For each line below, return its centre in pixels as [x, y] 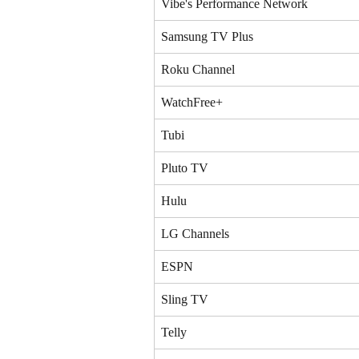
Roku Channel [198, 69]
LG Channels [195, 233]
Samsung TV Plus [207, 36]
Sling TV [185, 299]
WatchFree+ [192, 102]
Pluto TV [185, 167]
